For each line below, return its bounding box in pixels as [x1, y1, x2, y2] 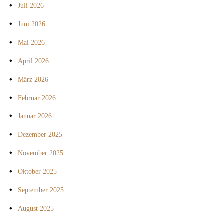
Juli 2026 [18, 2, 44, 10]
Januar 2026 [18, 112, 52, 120]
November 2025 [18, 149, 63, 157]
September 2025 [18, 186, 64, 194]
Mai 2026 [18, 39, 45, 47]
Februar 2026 [18, 94, 56, 102]
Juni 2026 [18, 20, 45, 28]
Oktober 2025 [18, 168, 57, 176]
